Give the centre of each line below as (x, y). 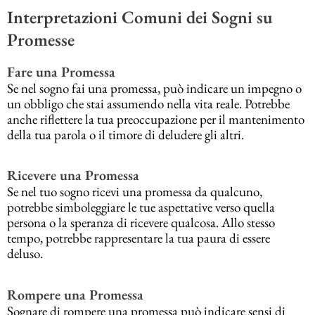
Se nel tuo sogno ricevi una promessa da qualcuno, (135, 192)
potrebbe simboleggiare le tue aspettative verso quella (141, 207)
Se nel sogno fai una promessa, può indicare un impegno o (154, 89)
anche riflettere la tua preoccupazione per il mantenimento (156, 120)
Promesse (41, 39)
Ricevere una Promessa (73, 175)
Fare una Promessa (61, 72)
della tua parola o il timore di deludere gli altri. (126, 135)
